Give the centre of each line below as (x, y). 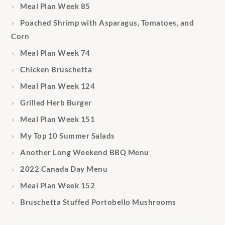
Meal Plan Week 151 (58, 119)
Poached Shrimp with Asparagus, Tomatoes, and (107, 23)
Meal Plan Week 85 (55, 6)
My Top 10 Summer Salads (68, 136)
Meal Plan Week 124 (58, 86)
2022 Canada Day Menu (64, 169)
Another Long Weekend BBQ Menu (85, 152)
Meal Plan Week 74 (55, 53)
